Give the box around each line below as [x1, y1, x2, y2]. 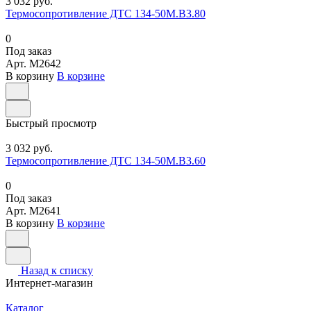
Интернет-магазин [6, 277, 93, 289]
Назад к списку [21, 264, 93, 277]
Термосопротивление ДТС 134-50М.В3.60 [6, 155, 205, 167]
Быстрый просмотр [6, 117, 96, 130]
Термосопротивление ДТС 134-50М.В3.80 [6, 8, 205, 20]
